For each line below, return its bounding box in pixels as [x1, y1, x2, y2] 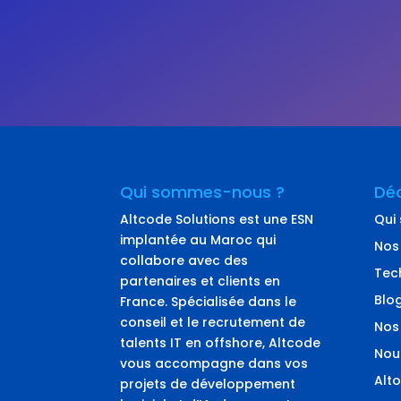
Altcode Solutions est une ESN [120, 209, 314, 228]
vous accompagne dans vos [120, 354, 309, 372]
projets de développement [120, 374, 296, 393]
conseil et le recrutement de [120, 312, 306, 331]
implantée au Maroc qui [120, 230, 277, 249]
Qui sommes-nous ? [120, 180, 286, 203]
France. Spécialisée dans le [120, 292, 297, 311]
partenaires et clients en [120, 271, 281, 290]
